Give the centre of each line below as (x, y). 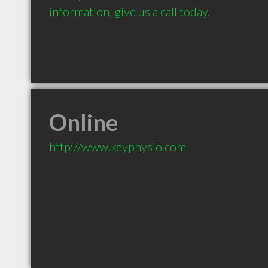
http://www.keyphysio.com (118, 147)
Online (83, 122)
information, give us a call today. (131, 11)
